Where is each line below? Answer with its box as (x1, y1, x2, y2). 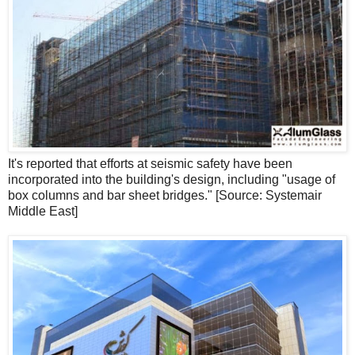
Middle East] (8, 204, 78, 219)
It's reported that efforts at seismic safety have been (8, 157, 292, 171)
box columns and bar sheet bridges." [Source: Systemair (8, 189, 322, 203)
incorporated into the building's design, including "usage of (8, 173, 335, 187)
